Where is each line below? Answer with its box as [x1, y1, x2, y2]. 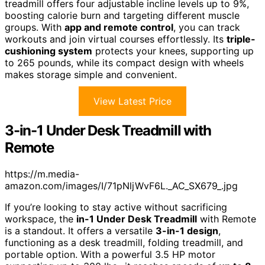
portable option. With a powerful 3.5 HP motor [5, 248, 215, 261]
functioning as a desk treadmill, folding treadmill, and [5, 237, 243, 249]
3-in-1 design [156, 225, 218, 237]
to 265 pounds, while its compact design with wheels [5, 57, 244, 69]
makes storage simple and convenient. [5, 69, 177, 81]
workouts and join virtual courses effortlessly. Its [5, 33, 227, 46]
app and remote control [64, 21, 173, 34]
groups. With [5, 21, 64, 34]
